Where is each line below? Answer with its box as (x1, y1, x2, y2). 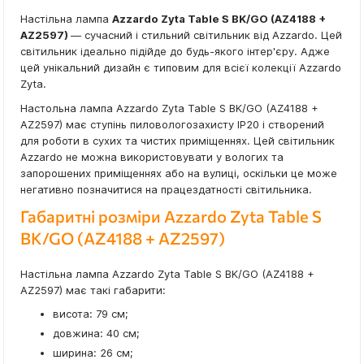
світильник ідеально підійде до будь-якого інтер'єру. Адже (20, 45, 330, 58)
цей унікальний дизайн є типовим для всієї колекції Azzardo (20, 61, 341, 75)
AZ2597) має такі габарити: (20, 284, 166, 297)
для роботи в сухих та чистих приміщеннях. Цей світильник (20, 134, 335, 148)
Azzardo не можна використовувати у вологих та (20, 150, 284, 164)
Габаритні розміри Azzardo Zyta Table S (20, 206, 322, 227)
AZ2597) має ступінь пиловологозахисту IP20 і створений (20, 118, 324, 132)
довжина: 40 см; (53, 327, 140, 340)
